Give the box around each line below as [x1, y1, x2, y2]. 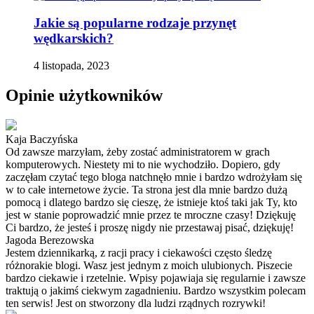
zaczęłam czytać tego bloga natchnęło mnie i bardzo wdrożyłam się [6, 170, 302, 183]
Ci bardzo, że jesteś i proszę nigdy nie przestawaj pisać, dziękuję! [6, 221, 294, 233]
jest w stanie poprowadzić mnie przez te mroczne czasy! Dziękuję [6, 208, 296, 221]
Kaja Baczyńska [6, 132, 78, 145]
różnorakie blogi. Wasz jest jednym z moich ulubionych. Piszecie [6, 259, 292, 271]
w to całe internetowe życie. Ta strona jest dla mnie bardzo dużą [6, 183, 287, 196]
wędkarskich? [34, 30, 114, 46]
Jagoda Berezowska [6, 233, 94, 246]
